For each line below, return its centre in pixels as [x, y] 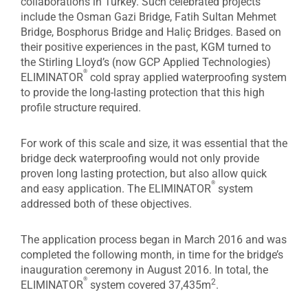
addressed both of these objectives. [106, 203]
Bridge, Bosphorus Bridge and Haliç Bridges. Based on [151, 32]
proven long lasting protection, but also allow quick [144, 173]
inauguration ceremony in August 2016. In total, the [144, 269]
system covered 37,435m [149, 285]
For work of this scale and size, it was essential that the [154, 143]
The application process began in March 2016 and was [154, 239]
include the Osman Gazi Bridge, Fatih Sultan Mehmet [148, 16]
